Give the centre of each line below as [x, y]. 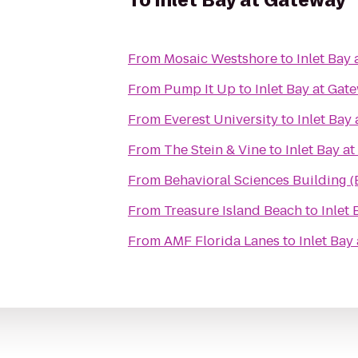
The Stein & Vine [215, 150]
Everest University [221, 119]
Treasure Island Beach [233, 211]
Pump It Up [200, 89]
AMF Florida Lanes [222, 241]
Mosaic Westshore [221, 59]
